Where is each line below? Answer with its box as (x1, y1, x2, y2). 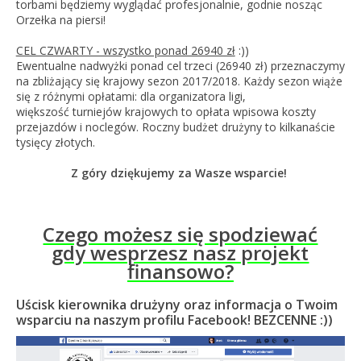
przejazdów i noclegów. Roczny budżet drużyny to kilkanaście (15, 119, 335, 135)
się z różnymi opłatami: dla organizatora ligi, (15, 89, 246, 104)
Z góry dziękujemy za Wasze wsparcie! (70, 165, 290, 180)
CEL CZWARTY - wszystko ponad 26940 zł (15, 43, 235, 58)
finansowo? (127, 258, 234, 284)
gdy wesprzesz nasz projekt (52, 239, 309, 266)
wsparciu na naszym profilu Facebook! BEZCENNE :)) (15, 311, 333, 329)
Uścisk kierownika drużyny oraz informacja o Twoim (15, 296, 338, 313)
